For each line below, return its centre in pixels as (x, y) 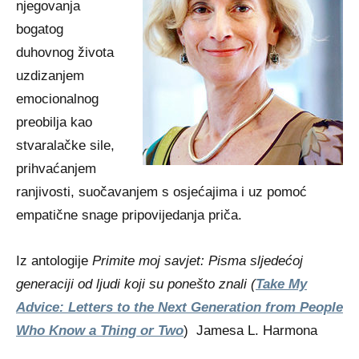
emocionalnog (57, 99)
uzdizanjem (50, 76)
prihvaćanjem (56, 169)
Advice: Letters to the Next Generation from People (179, 307)
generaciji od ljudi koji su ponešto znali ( (136, 284)
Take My (281, 284)
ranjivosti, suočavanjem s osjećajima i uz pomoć (161, 192)
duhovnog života (65, 52)
